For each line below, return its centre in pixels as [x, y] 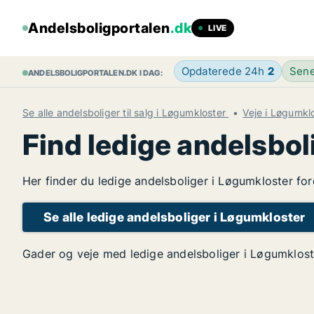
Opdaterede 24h [224, 71]
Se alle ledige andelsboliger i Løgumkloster [175, 217]
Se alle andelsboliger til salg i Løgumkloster [126, 112]
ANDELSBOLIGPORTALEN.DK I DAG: [95, 73]
